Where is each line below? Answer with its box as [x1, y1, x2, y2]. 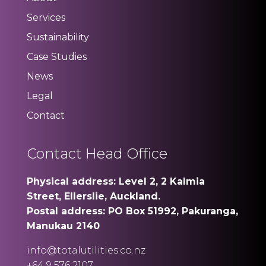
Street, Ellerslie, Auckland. [26, 191, 160, 202]
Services [26, 12, 65, 23]
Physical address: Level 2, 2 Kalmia [26, 176, 205, 187]
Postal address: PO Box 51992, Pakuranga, [26, 205, 238, 217]
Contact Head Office [26, 145, 167, 162]
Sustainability [26, 31, 89, 43]
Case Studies [26, 51, 87, 62]
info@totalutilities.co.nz [26, 245, 145, 256]
